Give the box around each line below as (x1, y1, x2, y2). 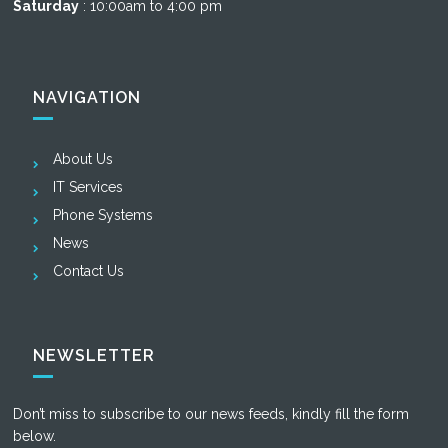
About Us (53, 151, 114, 168)
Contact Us (53, 263, 125, 280)
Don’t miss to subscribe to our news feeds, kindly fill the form (13, 406, 410, 423)
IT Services (53, 179, 124, 196)
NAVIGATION (33, 88, 142, 108)
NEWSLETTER (33, 346, 156, 366)
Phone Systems (53, 207, 154, 224)
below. (13, 428, 57, 445)
